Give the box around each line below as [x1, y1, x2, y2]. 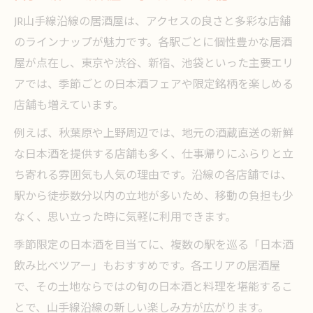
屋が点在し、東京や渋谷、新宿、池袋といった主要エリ [14, 54, 293, 73]
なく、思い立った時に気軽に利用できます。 [14, 208, 236, 227]
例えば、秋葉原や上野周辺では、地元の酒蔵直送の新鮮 [14, 124, 293, 143]
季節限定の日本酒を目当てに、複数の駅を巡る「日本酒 [14, 236, 293, 255]
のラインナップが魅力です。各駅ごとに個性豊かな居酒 [14, 34, 292, 52]
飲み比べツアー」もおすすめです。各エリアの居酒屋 [14, 257, 280, 276]
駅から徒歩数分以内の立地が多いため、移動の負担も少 [14, 187, 293, 206]
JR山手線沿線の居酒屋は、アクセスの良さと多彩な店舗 [14, 13, 291, 31]
